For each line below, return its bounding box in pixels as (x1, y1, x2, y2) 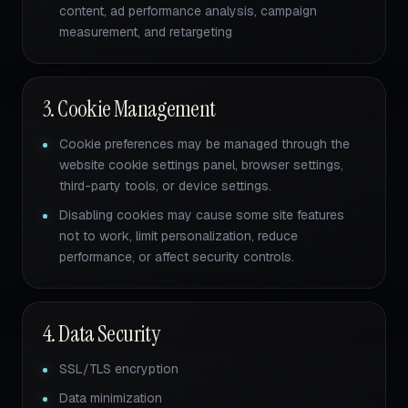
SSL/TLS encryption (59, 361, 178, 377)
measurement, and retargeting (59, 24, 232, 40)
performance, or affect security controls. (59, 249, 294, 265)
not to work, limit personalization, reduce (59, 228, 298, 244)
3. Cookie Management (43, 94, 216, 124)
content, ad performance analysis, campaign (59, 3, 317, 19)
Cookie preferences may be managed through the (59, 136, 350, 152)
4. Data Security (43, 319, 159, 349)
